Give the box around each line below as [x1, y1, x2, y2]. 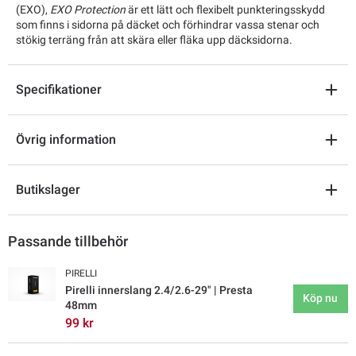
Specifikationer [16, 82, 102, 98]
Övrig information [16, 132, 116, 148]
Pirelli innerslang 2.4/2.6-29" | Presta [65, 284, 253, 297]
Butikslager [16, 182, 80, 198]
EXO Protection [50, 3, 126, 17]
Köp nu [303, 292, 339, 305]
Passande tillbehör [8, 233, 128, 250]
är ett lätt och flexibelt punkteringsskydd [126, 3, 325, 17]
